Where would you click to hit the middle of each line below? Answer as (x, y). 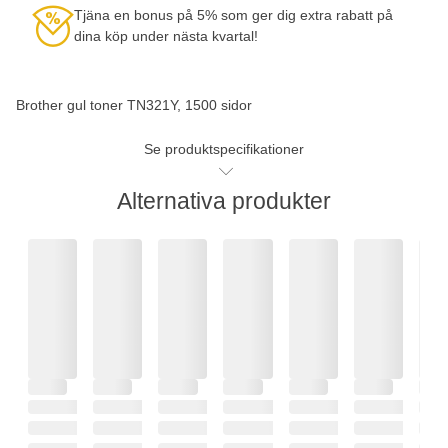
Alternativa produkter (224, 200)
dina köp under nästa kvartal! (166, 35)
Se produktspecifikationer (224, 148)
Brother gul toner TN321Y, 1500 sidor (134, 104)
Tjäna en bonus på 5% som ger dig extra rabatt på (233, 14)
